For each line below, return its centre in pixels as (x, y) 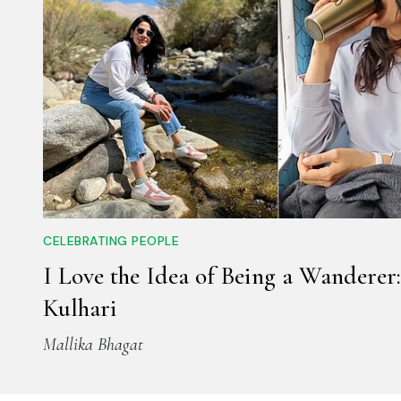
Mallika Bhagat (93, 345)
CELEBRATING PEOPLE (111, 241)
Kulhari (80, 308)
